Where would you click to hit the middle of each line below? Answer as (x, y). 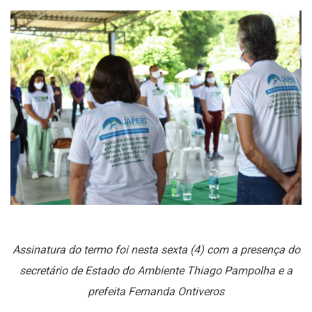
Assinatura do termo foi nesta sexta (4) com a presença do (156, 249)
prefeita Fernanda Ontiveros (156, 291)
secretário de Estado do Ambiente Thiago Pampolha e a (156, 270)
